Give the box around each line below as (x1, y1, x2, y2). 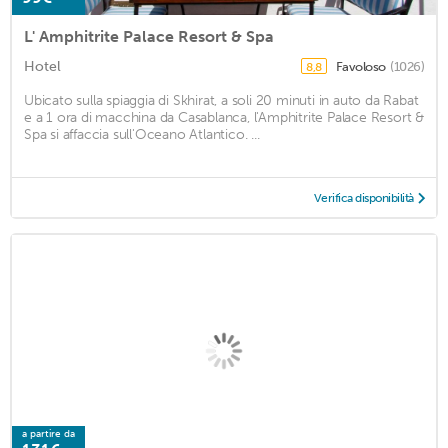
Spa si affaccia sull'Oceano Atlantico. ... (24, 125, 260, 143)
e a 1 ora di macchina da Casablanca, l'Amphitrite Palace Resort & (24, 108, 424, 126)
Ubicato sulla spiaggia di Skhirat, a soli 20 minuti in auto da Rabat (24, 91, 419, 109)
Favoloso (335, 58, 388, 74)
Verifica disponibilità (313, 190, 414, 205)
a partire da (22, 427, 75, 440)
